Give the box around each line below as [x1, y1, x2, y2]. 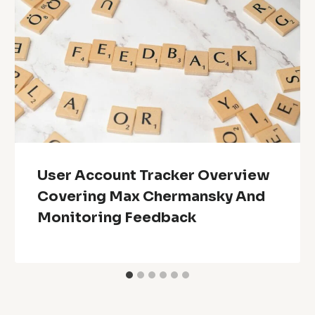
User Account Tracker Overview [37, 166, 271, 184]
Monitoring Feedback [37, 208, 197, 226]
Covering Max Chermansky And [37, 187, 266, 205]
